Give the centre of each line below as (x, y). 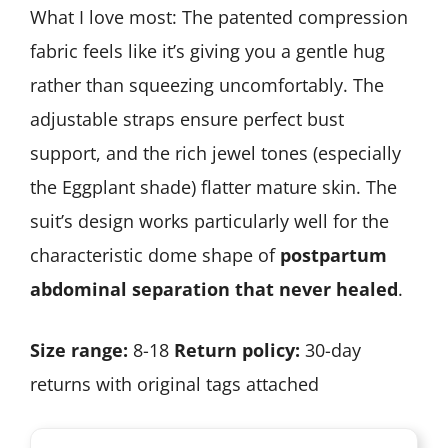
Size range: (79, 350)
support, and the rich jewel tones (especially (215, 153)
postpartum (333, 255)
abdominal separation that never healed (214, 289)
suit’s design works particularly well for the (209, 221)
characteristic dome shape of (155, 255)
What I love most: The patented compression (219, 17)
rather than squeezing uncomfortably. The (207, 85)
